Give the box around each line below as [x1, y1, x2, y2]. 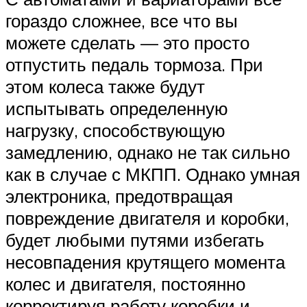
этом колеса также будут [5, 75, 205, 97]
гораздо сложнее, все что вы [5, 9, 238, 32]
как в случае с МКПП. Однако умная [5, 162, 300, 185]
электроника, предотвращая [5, 184, 233, 207]
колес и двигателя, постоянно [5, 272, 245, 295]
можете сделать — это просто [5, 31, 249, 53]
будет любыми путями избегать [5, 228, 265, 251]
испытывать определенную [5, 97, 228, 119]
